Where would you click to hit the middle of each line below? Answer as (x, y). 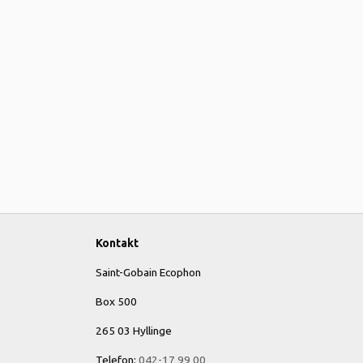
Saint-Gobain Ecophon (148, 272)
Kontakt (117, 243)
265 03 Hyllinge (134, 331)
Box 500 (116, 301)
